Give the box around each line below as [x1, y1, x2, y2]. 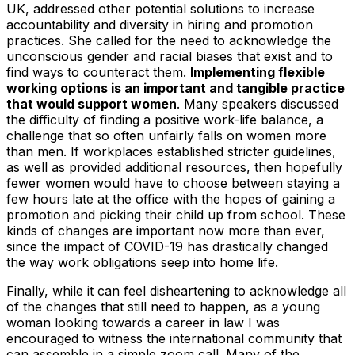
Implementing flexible [190, 63, 325, 80]
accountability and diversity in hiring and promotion [6, 16, 313, 32]
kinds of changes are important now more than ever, [6, 222, 325, 239]
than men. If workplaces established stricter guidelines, [6, 143, 336, 159]
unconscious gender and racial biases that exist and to [6, 48, 333, 64]
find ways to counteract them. [6, 63, 190, 80]
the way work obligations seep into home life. [6, 254, 278, 270]
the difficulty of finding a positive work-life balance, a [6, 111, 323, 128]
